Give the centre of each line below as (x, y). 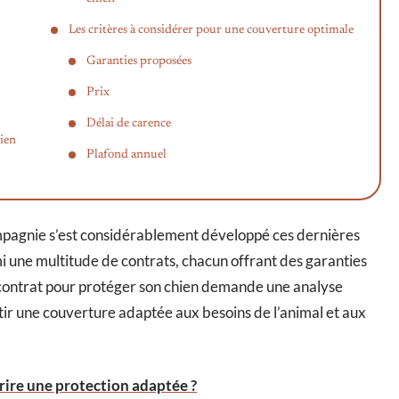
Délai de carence (129, 123)
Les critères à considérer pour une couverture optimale (211, 30)
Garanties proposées (139, 61)
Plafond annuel (126, 155)
